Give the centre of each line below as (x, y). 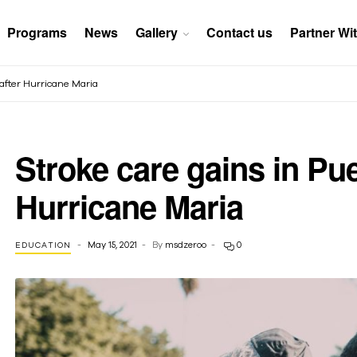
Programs (37, 32)
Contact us (239, 32)
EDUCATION (43, 245)
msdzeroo (186, 245)
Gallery (156, 32)
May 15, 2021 (112, 245)
